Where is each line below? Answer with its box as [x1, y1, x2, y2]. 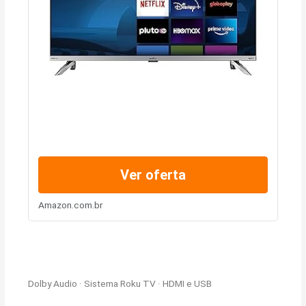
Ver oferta [120, 166, 186, 183]
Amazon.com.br [38, 199, 103, 210]
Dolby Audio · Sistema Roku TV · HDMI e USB [28, 278, 212, 290]
